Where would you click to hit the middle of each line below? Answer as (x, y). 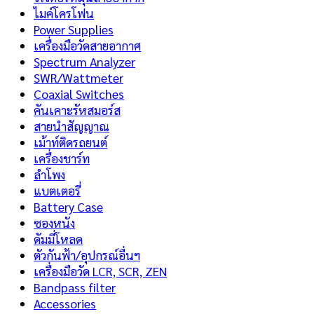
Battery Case (68, 207)
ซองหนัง (54, 223)
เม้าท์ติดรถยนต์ (70, 142)
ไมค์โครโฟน (64, 13)
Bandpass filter (75, 287)
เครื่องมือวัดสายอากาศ (87, 46)
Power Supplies (74, 29)
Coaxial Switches (79, 94)
